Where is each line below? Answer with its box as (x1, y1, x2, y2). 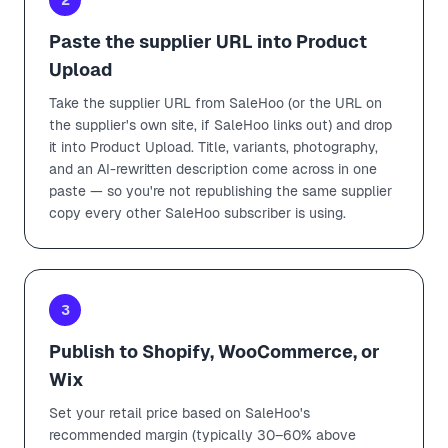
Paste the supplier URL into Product (49, 30, 367, 52)
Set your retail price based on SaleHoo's (49, 404, 310, 421)
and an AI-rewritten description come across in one (49, 160, 377, 177)
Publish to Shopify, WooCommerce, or (49, 340, 380, 362)
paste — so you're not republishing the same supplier (49, 182, 392, 199)
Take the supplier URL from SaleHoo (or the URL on (49, 94, 382, 111)
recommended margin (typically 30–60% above (49, 426, 356, 443)
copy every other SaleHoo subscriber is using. (49, 204, 346, 221)
